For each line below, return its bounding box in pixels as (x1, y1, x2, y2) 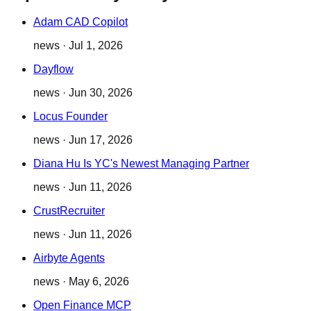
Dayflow (33, 63, 74, 76)
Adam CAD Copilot (33, 16, 128, 28)
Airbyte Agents (33, 252, 105, 264)
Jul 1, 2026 (69, 40, 123, 52)
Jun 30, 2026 (69, 87, 133, 99)
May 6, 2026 (69, 276, 129, 288)
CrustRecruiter (33, 205, 105, 217)
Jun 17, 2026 (69, 134, 133, 146)
